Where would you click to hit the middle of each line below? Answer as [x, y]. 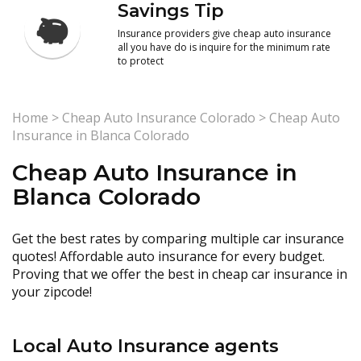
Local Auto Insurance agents [145, 346]
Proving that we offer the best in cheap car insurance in [180, 274]
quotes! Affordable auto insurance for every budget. [168, 256]
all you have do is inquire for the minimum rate [224, 47]
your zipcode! [52, 292]
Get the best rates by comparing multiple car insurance [178, 239]
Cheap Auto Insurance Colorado [159, 118]
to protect [141, 61]
